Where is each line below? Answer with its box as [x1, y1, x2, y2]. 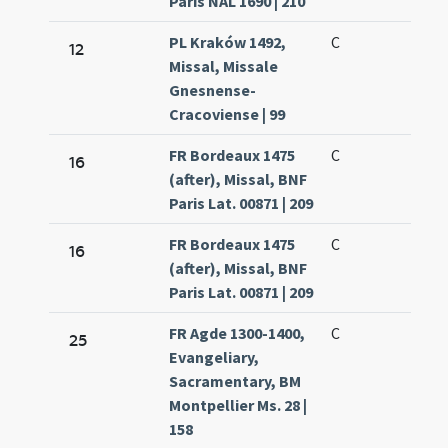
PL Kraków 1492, [169, 32, 287, 53]
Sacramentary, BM [169, 371, 302, 392]
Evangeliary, [169, 347, 260, 368]
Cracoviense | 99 [169, 104, 286, 125]
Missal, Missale [169, 56, 279, 77]
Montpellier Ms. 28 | [169, 395, 308, 416]
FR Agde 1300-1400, [169, 323, 306, 344]
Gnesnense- [169, 80, 257, 101]
